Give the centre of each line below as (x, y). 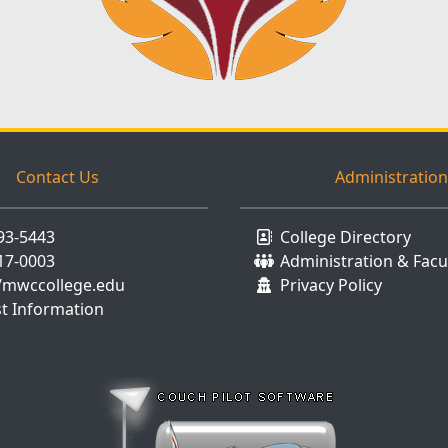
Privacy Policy (331, 285)
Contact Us (57, 177)
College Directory (345, 237)
